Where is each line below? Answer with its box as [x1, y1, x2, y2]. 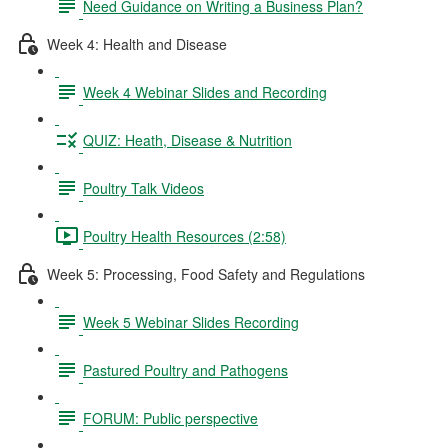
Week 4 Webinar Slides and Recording [83, 81, 327, 102]
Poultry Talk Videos [83, 177, 204, 198]
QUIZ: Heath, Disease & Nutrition [83, 129, 292, 150]
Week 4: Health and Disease [47, 33, 227, 54]
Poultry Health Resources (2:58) [83, 225, 286, 246]
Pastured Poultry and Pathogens [83, 359, 288, 380]
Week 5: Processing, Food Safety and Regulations [47, 263, 365, 284]
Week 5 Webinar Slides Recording [83, 311, 299, 332]
